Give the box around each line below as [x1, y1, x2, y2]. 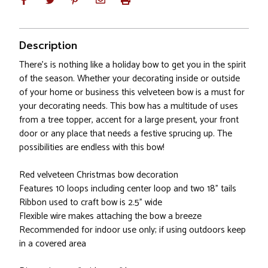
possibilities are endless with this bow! [19, 140, 165, 156]
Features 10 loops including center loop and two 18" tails [19, 181, 236, 197]
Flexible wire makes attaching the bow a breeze [19, 209, 202, 224]
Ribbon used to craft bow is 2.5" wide [19, 195, 162, 211]
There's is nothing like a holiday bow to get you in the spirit [19, 57, 246, 73]
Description [19, 38, 77, 54]
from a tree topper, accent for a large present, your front [19, 112, 239, 128]
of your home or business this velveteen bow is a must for [19, 85, 245, 100]
